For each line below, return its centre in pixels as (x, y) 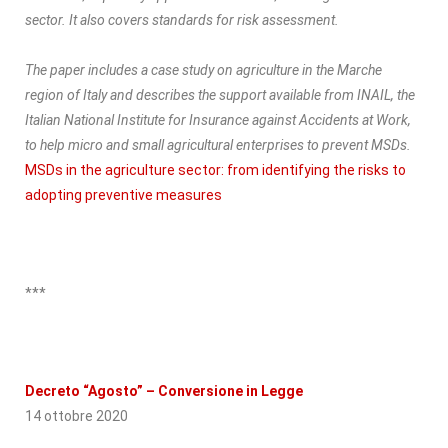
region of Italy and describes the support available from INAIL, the (220, 94)
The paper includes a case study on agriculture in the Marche (203, 69)
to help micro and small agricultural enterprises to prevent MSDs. (218, 144)
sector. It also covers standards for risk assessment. (182, 19)
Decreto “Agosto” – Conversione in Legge (164, 390)
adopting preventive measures (123, 194)
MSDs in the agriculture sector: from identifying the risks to (215, 169)
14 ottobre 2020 (76, 415)
